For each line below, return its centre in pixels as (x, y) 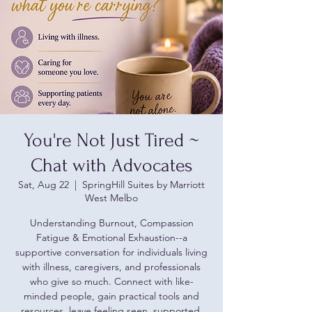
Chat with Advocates (111, 165)
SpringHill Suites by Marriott (143, 185)
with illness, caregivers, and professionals (111, 267)
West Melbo (111, 198)
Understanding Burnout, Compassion (111, 223)
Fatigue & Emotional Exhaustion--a (111, 237)
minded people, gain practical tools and (111, 296)
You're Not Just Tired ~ (111, 140)
